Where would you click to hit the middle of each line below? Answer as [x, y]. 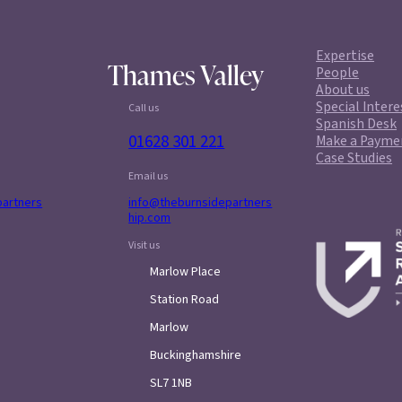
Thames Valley [185, 74]
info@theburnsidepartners [201, 203]
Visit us [144, 246]
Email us [149, 177]
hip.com [150, 218]
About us [343, 90]
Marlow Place [185, 272]
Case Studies [354, 158]
